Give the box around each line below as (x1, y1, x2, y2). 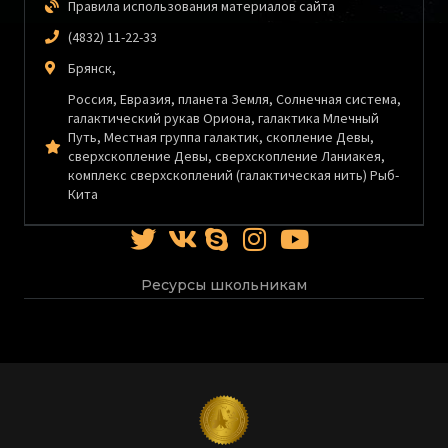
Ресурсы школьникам (141, 275, 307, 294)
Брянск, (67, 58, 116, 77)
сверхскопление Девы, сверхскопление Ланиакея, (67, 146, 385, 165)
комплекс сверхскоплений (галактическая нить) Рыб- (67, 165, 399, 184)
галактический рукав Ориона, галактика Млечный (67, 108, 379, 127)
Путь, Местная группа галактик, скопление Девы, (67, 127, 374, 146)
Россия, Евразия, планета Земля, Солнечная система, (67, 89, 401, 108)
